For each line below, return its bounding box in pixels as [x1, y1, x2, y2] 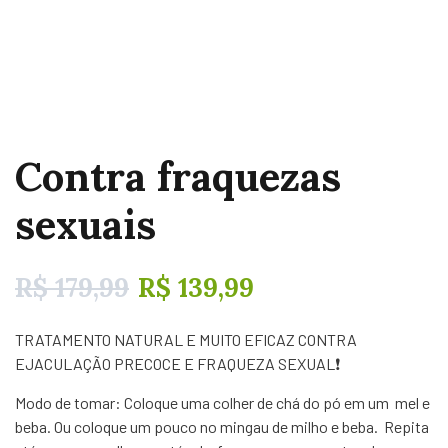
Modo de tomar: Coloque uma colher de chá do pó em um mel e [15, 393, 430, 412]
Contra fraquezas [15, 151, 341, 202]
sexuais [15, 199, 156, 250]
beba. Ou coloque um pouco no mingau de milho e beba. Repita [15, 417, 429, 436]
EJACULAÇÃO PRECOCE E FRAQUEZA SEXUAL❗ [15, 354, 340, 373]
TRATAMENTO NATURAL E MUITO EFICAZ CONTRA [15, 330, 357, 349]
